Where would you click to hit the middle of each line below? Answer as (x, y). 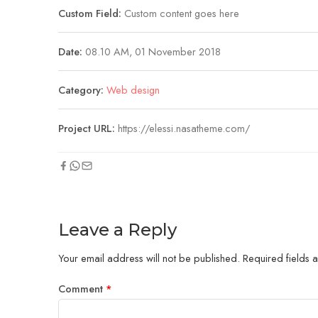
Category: (81, 89)
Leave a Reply (117, 229)
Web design (133, 89)
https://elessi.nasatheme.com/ (184, 128)
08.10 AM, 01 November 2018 (152, 51)
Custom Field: (90, 13)
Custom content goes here (180, 13)
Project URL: (88, 128)
